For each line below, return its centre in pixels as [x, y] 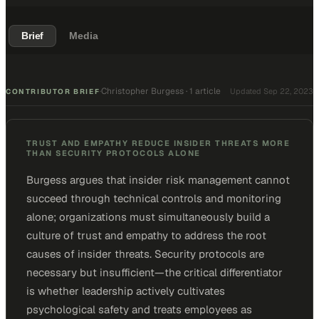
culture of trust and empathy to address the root [146, 235]
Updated [247, 91]
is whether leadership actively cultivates [126, 291]
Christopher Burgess [143, 91]
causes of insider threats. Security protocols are [145, 254]
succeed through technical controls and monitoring [154, 198]
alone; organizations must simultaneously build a [148, 217]
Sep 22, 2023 [288, 91]
